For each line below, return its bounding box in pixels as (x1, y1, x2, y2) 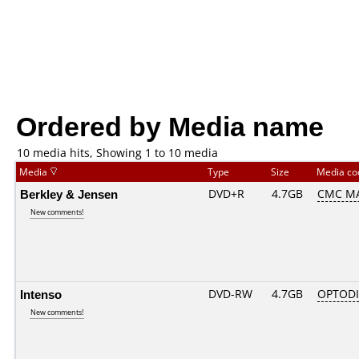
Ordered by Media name (16, 107, 324, 144)
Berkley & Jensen (20, 186, 118, 202)
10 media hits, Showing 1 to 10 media (17, 145, 218, 160)
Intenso (20, 286, 62, 302)
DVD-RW (208, 286, 252, 301)
